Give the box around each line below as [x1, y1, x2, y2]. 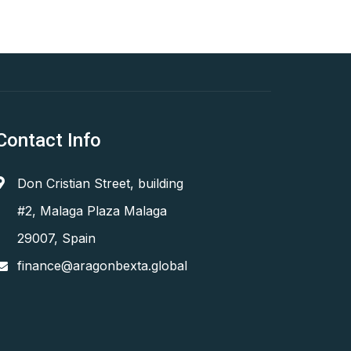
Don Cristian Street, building [17, 175, 183, 191]
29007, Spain [17, 230, 96, 246]
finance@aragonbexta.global [17, 258, 187, 273]
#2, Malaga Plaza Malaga [17, 203, 167, 219]
